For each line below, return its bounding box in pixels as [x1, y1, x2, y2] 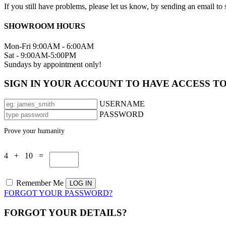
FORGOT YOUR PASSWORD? [4, 189, 112, 198]
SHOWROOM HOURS [4, 22, 85, 31]
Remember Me [14, 179, 66, 188]
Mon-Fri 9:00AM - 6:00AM [4, 41, 94, 50]
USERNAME [99, 99, 145, 108]
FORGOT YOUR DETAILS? [4, 207, 127, 218]
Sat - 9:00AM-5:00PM [4, 50, 76, 60]
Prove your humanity [4, 127, 65, 135]
